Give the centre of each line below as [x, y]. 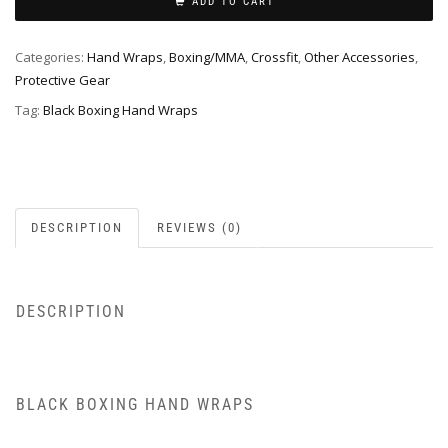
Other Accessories [359, 56]
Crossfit [274, 56]
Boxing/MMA [207, 56]
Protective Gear [62, 79]
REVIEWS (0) [199, 227]
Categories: [51, 56]
